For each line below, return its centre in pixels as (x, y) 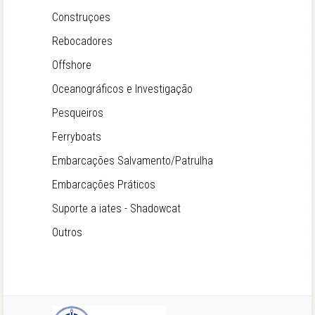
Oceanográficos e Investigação (122, 89)
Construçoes (81, 18)
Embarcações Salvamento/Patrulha (133, 161)
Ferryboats (77, 137)
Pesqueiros (78, 113)
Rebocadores (82, 41)
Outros (67, 233)
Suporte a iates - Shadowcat (116, 209)
